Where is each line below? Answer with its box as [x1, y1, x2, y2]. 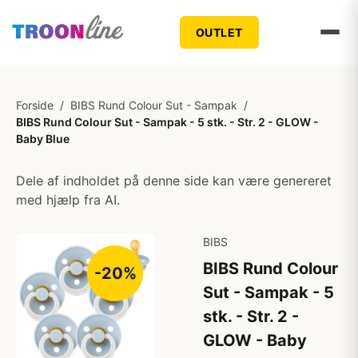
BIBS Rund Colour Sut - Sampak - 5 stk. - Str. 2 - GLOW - [16, 115, 319, 129]
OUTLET [195, 25, 243, 39]
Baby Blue [16, 132, 70, 145]
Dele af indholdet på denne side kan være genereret [16, 173, 332, 189]
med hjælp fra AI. [16, 192, 120, 208]
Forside [16, 98, 54, 112]
